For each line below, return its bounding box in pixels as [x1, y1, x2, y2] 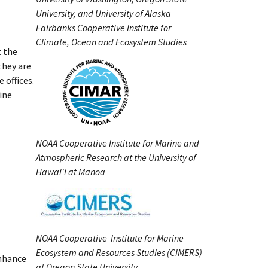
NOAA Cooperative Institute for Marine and [36, 137, 199, 149]
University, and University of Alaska [36, 7, 171, 19]
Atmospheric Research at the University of [36, 151, 196, 163]
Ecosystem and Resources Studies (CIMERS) [36, 246, 202, 258]
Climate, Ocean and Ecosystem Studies [36, 36, 187, 48]
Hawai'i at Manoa [36, 166, 105, 178]
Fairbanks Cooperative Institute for [36, 22, 171, 33]
